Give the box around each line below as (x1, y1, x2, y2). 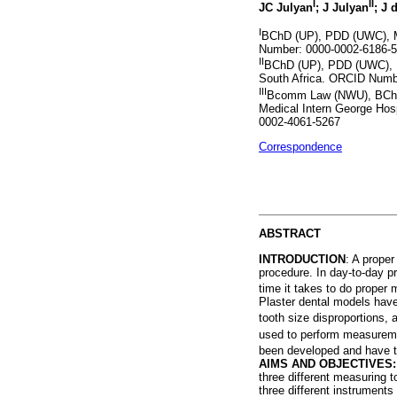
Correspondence (259, 139, 342, 153)
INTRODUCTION (259, 252, 346, 266)
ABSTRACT (259, 227, 321, 241)
